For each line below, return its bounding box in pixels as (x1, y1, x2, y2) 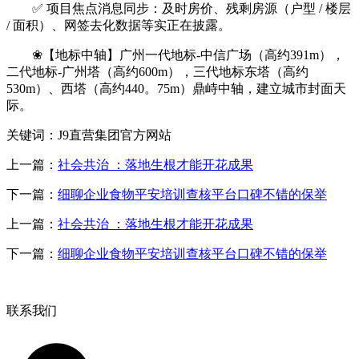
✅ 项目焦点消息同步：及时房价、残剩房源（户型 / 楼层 (6, 2, 351, 15)
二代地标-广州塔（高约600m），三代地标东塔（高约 (6, 65, 309, 79)
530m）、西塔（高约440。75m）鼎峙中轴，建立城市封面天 (6, 82, 346, 95)
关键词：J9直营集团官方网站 (6, 128, 171, 142)
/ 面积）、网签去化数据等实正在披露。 (6, 18, 231, 32)
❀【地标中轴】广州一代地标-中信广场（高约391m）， (6, 48, 345, 62)
